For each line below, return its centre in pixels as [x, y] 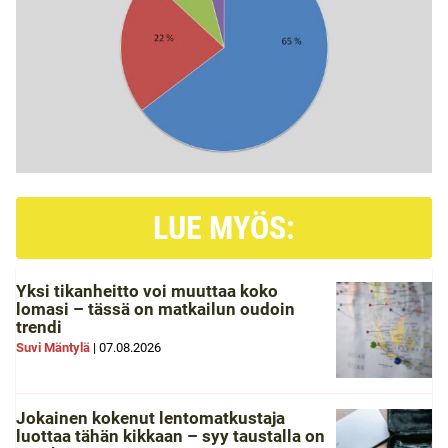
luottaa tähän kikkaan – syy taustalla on [170, 435]
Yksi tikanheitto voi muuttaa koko [147, 290]
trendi [39, 326]
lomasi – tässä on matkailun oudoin [155, 308]
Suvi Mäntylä [53, 347]
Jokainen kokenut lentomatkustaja [150, 417]
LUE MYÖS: [224, 227]
